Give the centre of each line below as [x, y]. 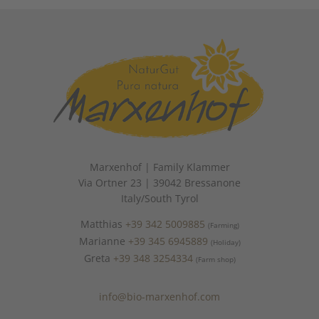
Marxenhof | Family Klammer [159, 167]
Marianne [103, 241]
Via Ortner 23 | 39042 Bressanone [159, 182]
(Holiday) [225, 242]
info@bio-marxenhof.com [159, 296]
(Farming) [223, 225]
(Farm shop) [215, 259]
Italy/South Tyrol [159, 198]
